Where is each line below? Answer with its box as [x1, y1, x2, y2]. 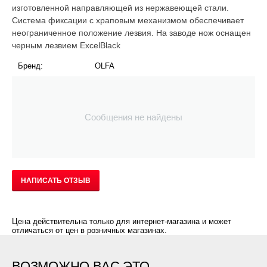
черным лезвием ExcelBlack [12, 41, 120, 50]
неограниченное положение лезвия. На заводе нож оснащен [12, 28, 251, 38]
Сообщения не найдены [85, 112, 182, 122]
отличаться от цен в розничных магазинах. [12, 226, 167, 235]
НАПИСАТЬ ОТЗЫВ [21, 176, 91, 185]
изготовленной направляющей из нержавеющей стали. [12, 3, 229, 13]
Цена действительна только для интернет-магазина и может [12, 217, 231, 226]
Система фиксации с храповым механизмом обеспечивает [12, 15, 244, 25]
